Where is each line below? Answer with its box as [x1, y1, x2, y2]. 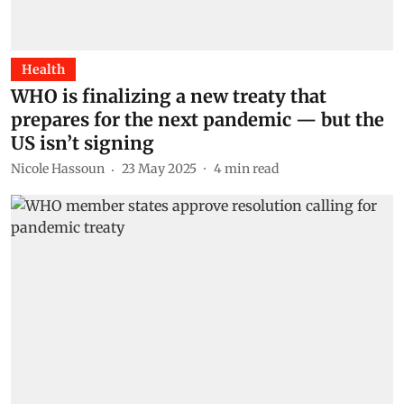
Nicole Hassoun [11, 161, 105, 177]
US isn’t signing [11, 131, 154, 154]
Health [22, 60, 65, 78]
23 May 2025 [122, 161, 197, 177]
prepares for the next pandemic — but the [11, 107, 384, 131]
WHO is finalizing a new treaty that [11, 84, 326, 107]
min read [225, 161, 279, 177]
